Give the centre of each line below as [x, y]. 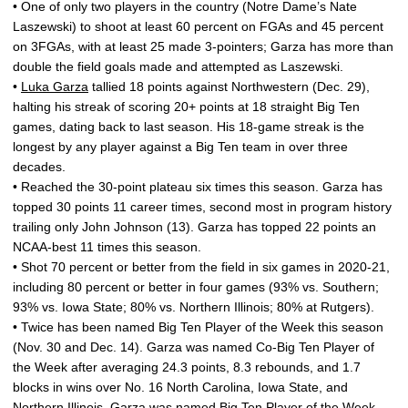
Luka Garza [55, 87]
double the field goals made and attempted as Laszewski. [178, 66]
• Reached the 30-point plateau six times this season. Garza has [198, 187]
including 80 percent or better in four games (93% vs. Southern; [196, 287]
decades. [39, 167]
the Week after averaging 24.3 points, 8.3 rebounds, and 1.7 [187, 367]
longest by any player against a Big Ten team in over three [180, 147]
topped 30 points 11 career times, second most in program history [202, 207]
